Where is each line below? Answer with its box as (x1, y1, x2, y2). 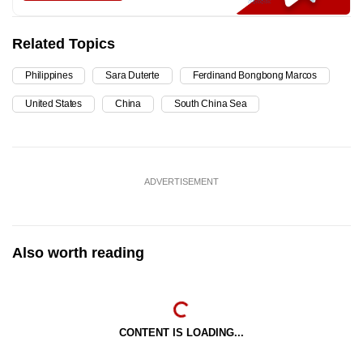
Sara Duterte (105, 69, 160, 81)
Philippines (25, 69, 73, 81)
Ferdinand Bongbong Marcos (192, 69, 317, 81)
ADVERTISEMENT (144, 176, 219, 186)
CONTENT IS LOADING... (119, 326, 244, 339)
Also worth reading (12, 244, 144, 261)
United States (25, 97, 83, 109)
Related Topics (12, 35, 115, 52)
